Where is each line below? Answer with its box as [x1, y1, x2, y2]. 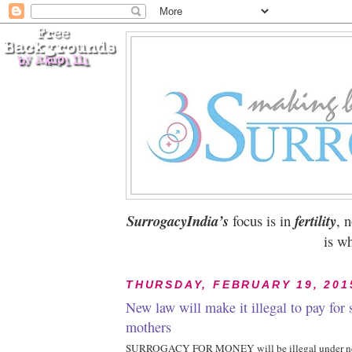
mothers [126, 317, 171, 336]
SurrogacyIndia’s [126, 211, 229, 231]
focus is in [228, 211, 291, 230]
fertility [290, 211, 336, 231]
